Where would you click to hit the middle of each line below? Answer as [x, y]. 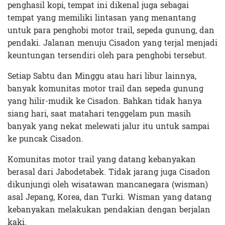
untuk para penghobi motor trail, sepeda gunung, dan [111, 30]
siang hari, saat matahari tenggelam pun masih [99, 114]
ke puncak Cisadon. [45, 139]
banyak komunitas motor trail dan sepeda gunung [105, 88]
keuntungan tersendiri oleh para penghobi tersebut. [107, 55]
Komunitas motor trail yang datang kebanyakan [102, 159]
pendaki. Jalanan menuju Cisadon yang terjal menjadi [113, 43]
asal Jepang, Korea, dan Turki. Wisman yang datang [109, 197]
